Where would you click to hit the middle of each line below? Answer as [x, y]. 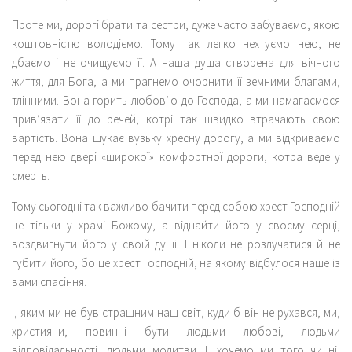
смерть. [31, 175]
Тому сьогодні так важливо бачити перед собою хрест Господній [176, 206]
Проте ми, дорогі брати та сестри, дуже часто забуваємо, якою [176, 24]
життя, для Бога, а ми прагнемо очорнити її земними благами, [176, 81]
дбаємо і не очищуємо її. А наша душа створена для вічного [176, 62]
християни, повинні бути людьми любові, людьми [176, 331]
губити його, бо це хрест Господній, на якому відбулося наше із [176, 262]
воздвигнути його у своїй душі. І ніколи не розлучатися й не [176, 244]
